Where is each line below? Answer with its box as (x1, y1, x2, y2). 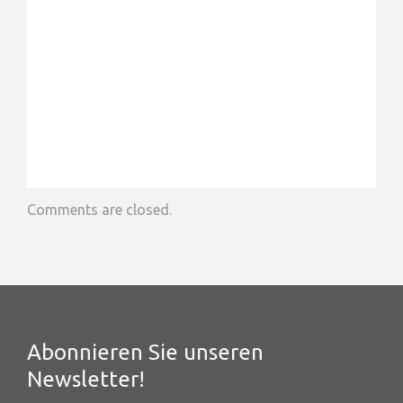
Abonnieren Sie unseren (27, 339, 264, 364)
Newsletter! (27, 366, 145, 391)
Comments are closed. (27, 201, 172, 218)
